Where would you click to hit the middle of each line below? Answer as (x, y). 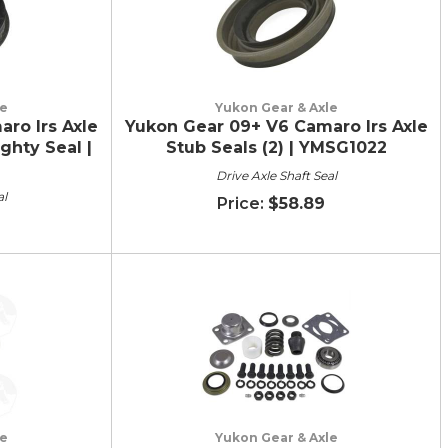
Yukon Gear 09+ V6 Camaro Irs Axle (276, 126)
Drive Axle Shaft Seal (276, 175)
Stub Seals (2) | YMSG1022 (276, 147)
